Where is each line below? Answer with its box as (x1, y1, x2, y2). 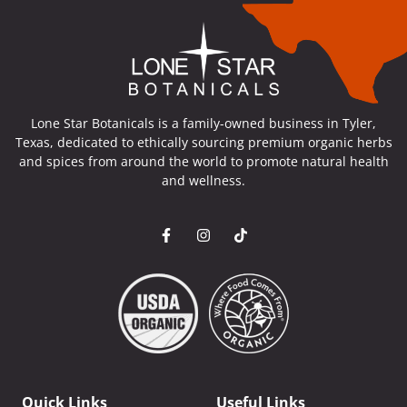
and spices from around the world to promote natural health (18, 152, 389, 170)
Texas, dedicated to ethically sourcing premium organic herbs (15, 133, 392, 151)
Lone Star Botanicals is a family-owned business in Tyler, (31, 114, 376, 132)
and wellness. (162, 171, 245, 189)
